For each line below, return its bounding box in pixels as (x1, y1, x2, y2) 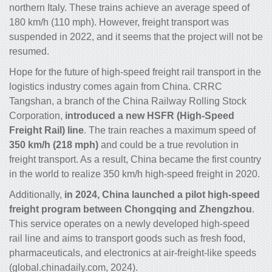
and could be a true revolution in (98, 139, 239, 150)
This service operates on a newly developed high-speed (9, 218, 250, 229)
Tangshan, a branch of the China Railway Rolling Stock (9, 95, 246, 106)
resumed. (9, 46, 49, 56)
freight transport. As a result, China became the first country (9, 154, 261, 165)
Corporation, (9, 110, 65, 121)
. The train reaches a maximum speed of (84, 124, 256, 135)
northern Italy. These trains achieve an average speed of (9, 2, 250, 13)
